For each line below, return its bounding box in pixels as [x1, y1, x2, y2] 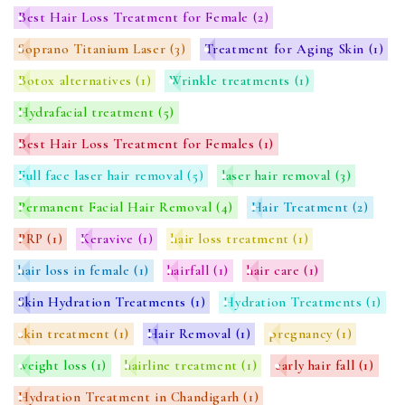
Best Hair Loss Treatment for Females [18, 136, 259, 153]
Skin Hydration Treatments [18, 294, 191, 311]
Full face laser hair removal [18, 167, 188, 184]
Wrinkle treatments [169, 72, 295, 89]
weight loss [18, 357, 92, 374]
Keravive [80, 231, 138, 248]
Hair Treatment [250, 199, 353, 216]
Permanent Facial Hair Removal [18, 199, 217, 216]
